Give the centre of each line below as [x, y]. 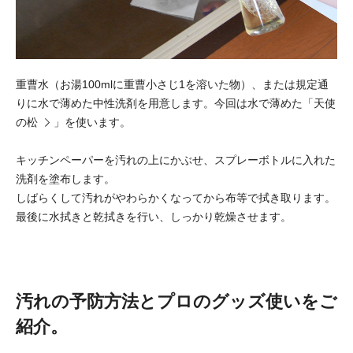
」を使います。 [92, 122]
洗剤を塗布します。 [65, 178]
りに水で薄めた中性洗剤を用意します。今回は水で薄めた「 [165, 103]
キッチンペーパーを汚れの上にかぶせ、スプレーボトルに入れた [176, 160]
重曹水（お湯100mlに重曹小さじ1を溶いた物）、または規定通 [172, 84]
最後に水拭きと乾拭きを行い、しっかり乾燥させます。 [154, 216]
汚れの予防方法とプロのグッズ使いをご [176, 301]
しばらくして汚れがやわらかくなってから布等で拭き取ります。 [176, 197]
